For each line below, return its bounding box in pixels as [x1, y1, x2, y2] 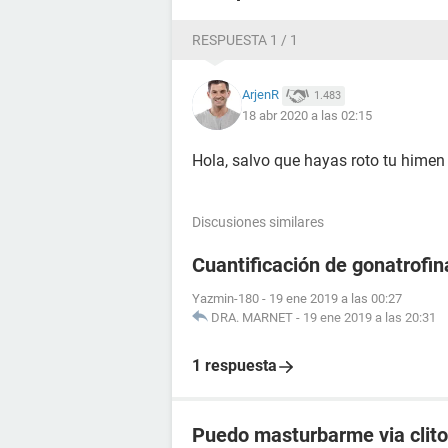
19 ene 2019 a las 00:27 [269, 291, 402, 306]
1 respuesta [192, 356, 277, 375]
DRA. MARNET [211, 310, 293, 325]
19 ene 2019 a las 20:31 [303, 310, 436, 325]
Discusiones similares [192, 214, 324, 230]
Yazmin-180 [192, 291, 259, 306]
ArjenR [242, 87, 279, 103]
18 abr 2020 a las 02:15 [242, 107, 372, 123]
